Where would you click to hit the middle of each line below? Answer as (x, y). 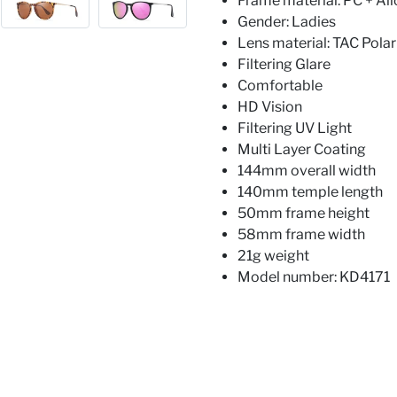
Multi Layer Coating (302, 149)
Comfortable (280, 86)
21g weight (273, 256)
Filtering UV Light (295, 128)
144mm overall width (307, 171)
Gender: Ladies (287, 22)
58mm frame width (301, 234)
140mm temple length (310, 192)
